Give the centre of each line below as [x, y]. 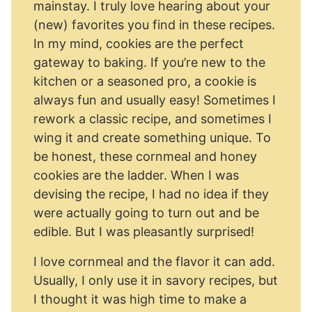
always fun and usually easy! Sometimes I [155, 100]
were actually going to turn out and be [146, 213]
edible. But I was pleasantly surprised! [144, 232]
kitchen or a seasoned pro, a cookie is [145, 81]
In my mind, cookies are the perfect [139, 44]
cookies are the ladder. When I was [136, 175]
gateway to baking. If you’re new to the [149, 62]
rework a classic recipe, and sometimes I [153, 119]
